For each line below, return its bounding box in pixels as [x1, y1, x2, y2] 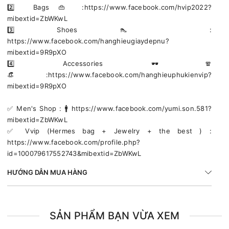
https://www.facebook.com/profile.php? [7, 138, 141, 146]
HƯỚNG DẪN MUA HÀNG [7, 168, 87, 176]
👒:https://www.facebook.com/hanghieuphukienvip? [7, 70, 212, 79]
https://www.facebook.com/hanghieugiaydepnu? [7, 36, 169, 45]
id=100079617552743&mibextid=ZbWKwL [7, 149, 142, 157]
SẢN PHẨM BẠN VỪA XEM [50, 209, 179, 222]
